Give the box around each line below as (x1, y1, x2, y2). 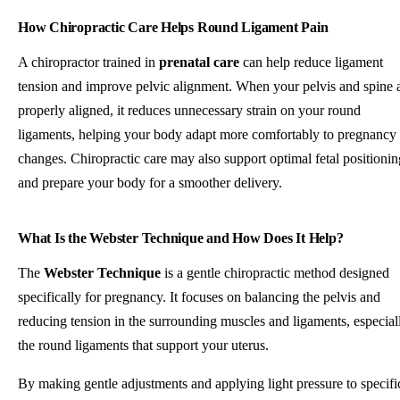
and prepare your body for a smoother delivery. (18, 175, 282, 191)
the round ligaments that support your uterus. (18, 337, 269, 354)
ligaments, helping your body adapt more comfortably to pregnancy (18, 127, 396, 143)
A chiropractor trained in (18, 54, 159, 71)
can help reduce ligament (239, 54, 383, 71)
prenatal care (159, 54, 239, 71)
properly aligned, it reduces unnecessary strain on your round (18, 103, 361, 119)
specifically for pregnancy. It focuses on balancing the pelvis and (18, 289, 380, 305)
